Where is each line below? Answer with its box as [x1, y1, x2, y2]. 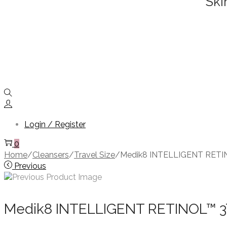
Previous [14, 161, 46, 171]
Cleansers [32, 150, 69, 160]
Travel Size [74, 150, 115, 160]
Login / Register [24, 120, 86, 130]
